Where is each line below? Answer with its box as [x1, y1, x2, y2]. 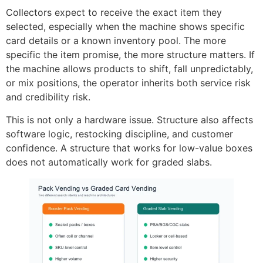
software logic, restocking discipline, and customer [6, 127, 233, 140]
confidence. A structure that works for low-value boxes [6, 141, 252, 154]
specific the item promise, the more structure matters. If [6, 49, 255, 61]
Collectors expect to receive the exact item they [6, 6, 222, 19]
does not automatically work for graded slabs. [6, 156, 212, 168]
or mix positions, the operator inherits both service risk [6, 77, 251, 89]
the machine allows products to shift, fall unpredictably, [6, 63, 253, 75]
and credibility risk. [6, 91, 90, 103]
